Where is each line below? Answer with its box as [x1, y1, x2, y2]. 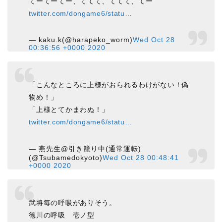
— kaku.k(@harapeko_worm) [29, 36, 133, 44]
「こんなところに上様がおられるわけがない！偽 [29, 80, 190, 89]
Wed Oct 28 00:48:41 [103, 153, 179, 162]
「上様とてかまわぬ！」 [29, 105, 110, 113]
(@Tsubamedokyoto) [29, 153, 103, 162]
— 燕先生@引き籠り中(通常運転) [29, 144, 142, 153]
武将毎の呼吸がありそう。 [29, 198, 116, 207]
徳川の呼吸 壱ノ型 [29, 211, 95, 219]
